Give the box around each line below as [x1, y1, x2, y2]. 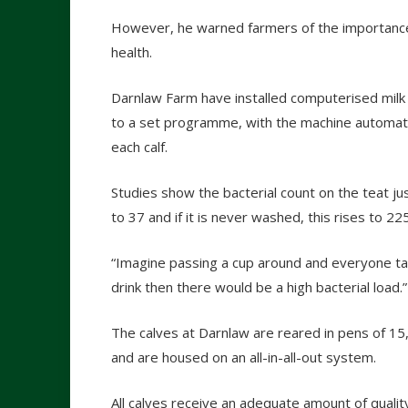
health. [111, 42, 152, 61]
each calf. [111, 137, 168, 156]
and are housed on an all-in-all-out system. [111, 347, 376, 366]
